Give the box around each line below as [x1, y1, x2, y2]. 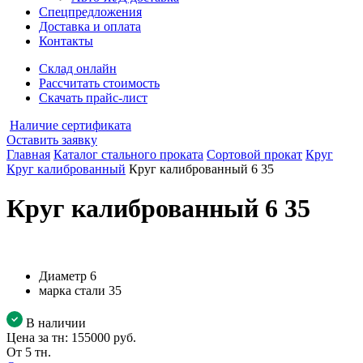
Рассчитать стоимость [39, 76, 160, 90]
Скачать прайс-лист [39, 91, 147, 105]
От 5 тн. [6, 344, 51, 359]
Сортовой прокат [207, 147, 302, 161]
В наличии [26, 315, 86, 330]
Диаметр [39, 268, 87, 283]
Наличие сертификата [10, 118, 131, 132]
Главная [6, 147, 50, 161]
